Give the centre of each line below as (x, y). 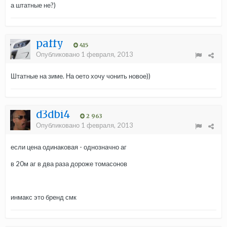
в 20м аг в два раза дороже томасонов (69, 164)
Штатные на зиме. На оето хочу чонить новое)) (81, 76)
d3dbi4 (53, 115)
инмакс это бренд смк (44, 197)
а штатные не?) (33, 5)
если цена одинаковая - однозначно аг (69, 147)
